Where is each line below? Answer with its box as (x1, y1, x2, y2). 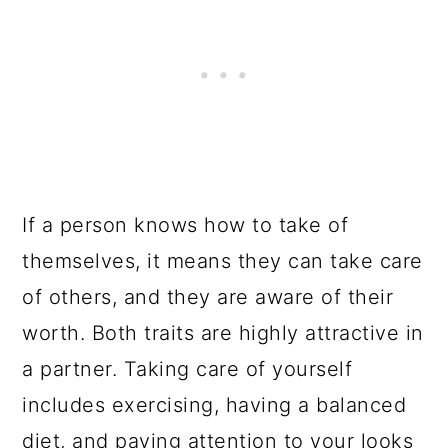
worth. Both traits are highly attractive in (22, 321, 424, 345)
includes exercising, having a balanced (22, 393, 407, 417)
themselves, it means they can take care (22, 249, 423, 273)
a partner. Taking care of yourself (22, 357, 353, 381)
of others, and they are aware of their (22, 285, 394, 309)
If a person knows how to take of (22, 213, 349, 237)
